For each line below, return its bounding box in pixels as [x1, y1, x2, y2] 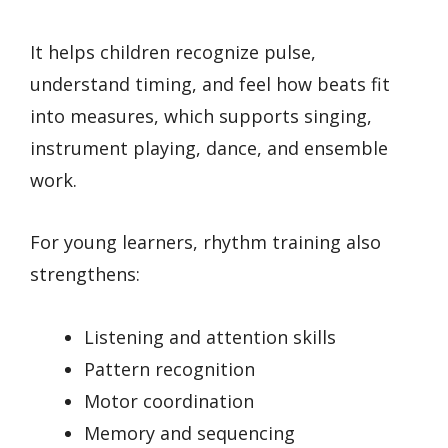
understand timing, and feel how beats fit [30, 71, 390, 96]
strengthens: [30, 262, 140, 287]
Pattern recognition [84, 356, 255, 381]
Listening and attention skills [84, 324, 336, 349]
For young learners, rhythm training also [30, 230, 381, 255]
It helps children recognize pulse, [30, 39, 316, 64]
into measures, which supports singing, [30, 103, 372, 128]
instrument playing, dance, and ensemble [30, 135, 388, 160]
